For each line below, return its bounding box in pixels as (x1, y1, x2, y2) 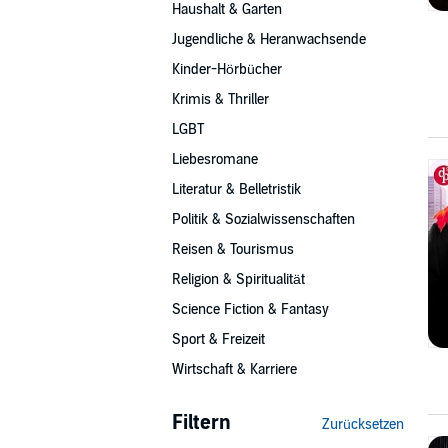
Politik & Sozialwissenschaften (172, 211, 355, 228)
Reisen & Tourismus (172, 241, 294, 258)
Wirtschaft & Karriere (172, 361, 297, 378)
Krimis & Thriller (172, 91, 269, 108)
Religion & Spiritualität (172, 271, 305, 288)
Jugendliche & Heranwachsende (172, 31, 366, 48)
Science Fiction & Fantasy (172, 301, 329, 318)
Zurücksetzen (322, 416, 404, 433)
